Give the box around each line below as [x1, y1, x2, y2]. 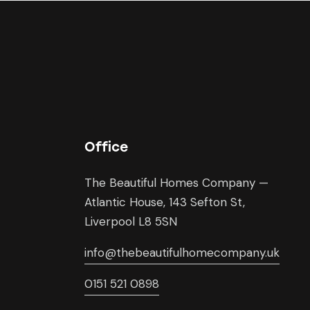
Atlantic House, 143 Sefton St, [84, 194, 245, 210]
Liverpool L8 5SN [84, 214, 177, 230]
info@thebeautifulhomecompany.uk [84, 245, 280, 261]
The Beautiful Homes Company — [84, 175, 268, 191]
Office [84, 139, 128, 156]
